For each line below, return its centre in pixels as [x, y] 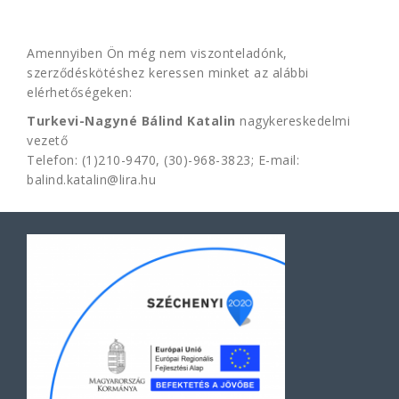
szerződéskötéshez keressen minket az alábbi [168, 73]
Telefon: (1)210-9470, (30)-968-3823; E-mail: [163, 160]
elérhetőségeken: [79, 92]
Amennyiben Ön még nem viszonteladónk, [157, 53]
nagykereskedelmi [293, 121]
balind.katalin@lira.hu [91, 179]
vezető [47, 140]
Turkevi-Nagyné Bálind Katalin [131, 121]
